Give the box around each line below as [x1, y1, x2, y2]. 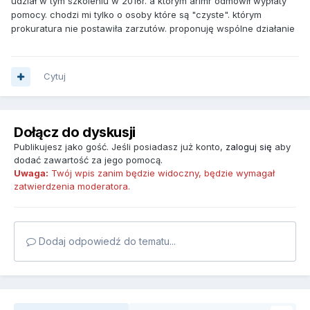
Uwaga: [14, 167, 48, 179]
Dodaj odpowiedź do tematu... [36, 235, 176, 248]
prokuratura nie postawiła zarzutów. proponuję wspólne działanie [11, 23, 295, 35]
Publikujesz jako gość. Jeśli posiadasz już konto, [14, 141, 226, 153]
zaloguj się [226, 141, 272, 153]
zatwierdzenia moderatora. [14, 181, 130, 192]
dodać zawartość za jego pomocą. [14, 154, 163, 166]
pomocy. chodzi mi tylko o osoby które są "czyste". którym [11, 9, 262, 21]
